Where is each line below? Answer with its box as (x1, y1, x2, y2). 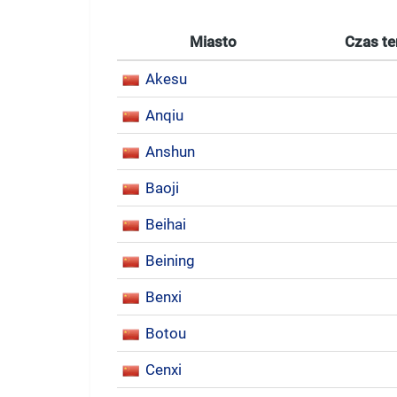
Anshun (145, 143, 195, 160)
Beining (145, 252, 195, 269)
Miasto (189, 33, 237, 51)
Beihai (145, 215, 186, 233)
